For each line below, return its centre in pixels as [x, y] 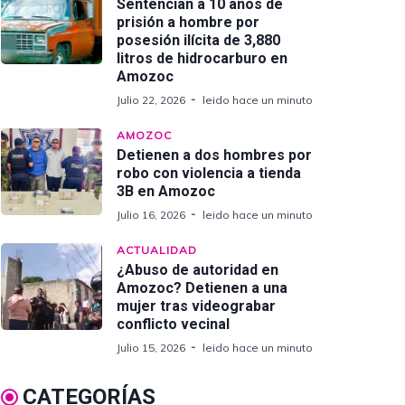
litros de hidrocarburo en [202, 58]
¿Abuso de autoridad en [198, 270]
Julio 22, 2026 [151, 100]
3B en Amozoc [166, 191]
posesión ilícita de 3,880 [198, 40]
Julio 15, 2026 [151, 348]
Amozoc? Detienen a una [202, 288]
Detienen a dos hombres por [214, 155]
